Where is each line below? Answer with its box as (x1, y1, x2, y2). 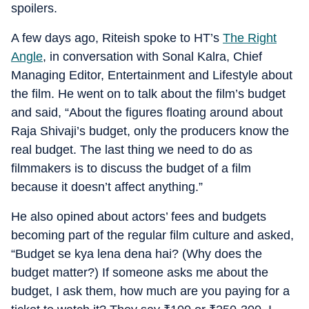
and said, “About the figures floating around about (11, 106, 283, 119)
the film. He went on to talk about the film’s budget (11, 87, 286, 101)
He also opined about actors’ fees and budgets (11, 210, 266, 223)
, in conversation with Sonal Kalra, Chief (43, 50, 262, 63)
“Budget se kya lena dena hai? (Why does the (11, 247, 262, 261)
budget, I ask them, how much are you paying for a (11, 284, 290, 298)
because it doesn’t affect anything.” (11, 180, 203, 194)
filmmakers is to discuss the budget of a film (11, 161, 251, 175)
